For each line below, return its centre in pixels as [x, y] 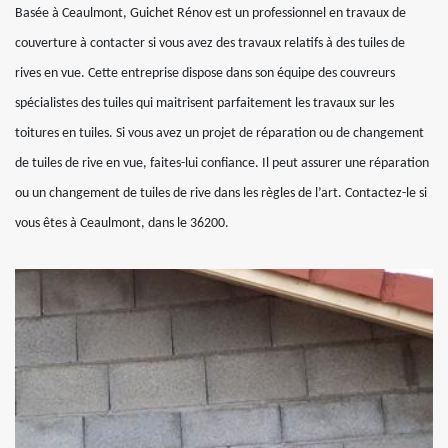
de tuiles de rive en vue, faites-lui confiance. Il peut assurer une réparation [222, 163]
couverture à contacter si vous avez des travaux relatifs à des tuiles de [210, 43]
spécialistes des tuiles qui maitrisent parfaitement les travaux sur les [204, 103]
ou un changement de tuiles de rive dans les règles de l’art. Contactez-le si [221, 193]
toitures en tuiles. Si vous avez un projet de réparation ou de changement [219, 133]
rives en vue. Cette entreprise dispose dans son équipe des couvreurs [205, 73]
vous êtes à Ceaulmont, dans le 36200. [122, 223]
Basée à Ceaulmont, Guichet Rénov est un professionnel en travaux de [210, 13]
